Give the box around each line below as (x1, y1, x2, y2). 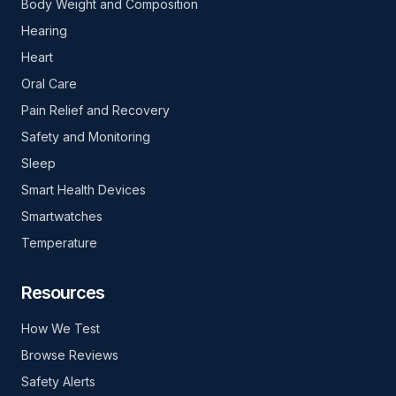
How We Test (21, 321, 100, 336)
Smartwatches (21, 209, 103, 224)
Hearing (21, 23, 67, 38)
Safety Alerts (21, 374, 95, 389)
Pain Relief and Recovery (21, 103, 170, 118)
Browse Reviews (21, 347, 118, 362)
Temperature (21, 235, 97, 250)
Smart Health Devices (21, 182, 146, 197)
